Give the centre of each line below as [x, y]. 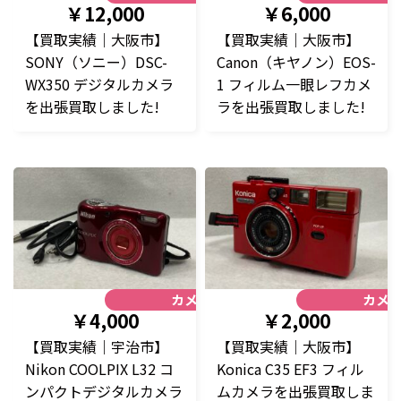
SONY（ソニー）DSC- [96, 61]
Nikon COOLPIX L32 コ [99, 369]
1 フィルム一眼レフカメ [294, 84]
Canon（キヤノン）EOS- [296, 61]
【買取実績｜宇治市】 [97, 346]
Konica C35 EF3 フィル [290, 369]
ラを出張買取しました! [291, 106]
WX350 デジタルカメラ [99, 84]
